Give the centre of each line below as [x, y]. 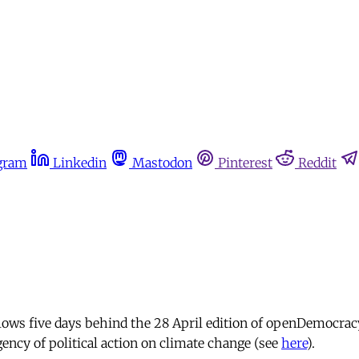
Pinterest [245, 163]
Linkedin [80, 163]
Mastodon [162, 163]
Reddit [317, 163]
